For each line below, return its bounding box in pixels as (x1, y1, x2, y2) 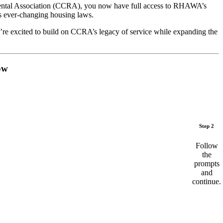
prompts (194, 159, 220, 168)
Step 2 (199, 122, 214, 129)
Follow (195, 141, 218, 150)
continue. (192, 177, 221, 186)
